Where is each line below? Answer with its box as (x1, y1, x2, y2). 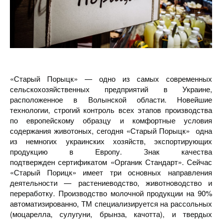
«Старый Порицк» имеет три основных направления (10, 167, 212, 177)
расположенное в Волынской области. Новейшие (10, 94, 212, 105)
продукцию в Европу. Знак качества (10, 146, 212, 157)
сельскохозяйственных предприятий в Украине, (10, 84, 212, 94)
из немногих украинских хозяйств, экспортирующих (10, 136, 212, 146)
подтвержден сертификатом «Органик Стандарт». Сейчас (10, 157, 212, 167)
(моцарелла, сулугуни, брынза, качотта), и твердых (10, 209, 212, 219)
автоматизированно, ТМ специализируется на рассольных (10, 198, 212, 209)
